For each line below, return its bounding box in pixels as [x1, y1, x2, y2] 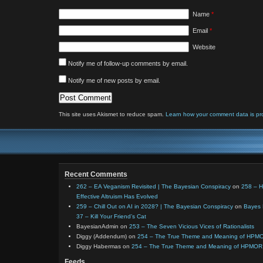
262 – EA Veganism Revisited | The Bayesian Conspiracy [76, 183, 231, 190]
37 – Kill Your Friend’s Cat [76, 213, 146, 220]
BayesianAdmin [76, 223, 119, 230]
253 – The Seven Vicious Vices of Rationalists [129, 223, 254, 230]
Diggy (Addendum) [76, 233, 127, 240]
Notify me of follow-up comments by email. [68, 60, 188, 67]
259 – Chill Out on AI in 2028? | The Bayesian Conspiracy [76, 203, 233, 210]
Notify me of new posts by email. [68, 77, 160, 84]
